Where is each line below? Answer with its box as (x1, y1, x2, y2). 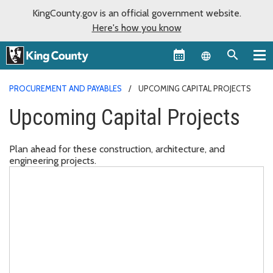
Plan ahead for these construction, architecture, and (9, 143, 225, 155)
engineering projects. (9, 154, 96, 166)
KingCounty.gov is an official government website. (32, 7, 241, 19)
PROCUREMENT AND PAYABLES (9, 83, 122, 93)
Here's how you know (91, 22, 182, 34)
